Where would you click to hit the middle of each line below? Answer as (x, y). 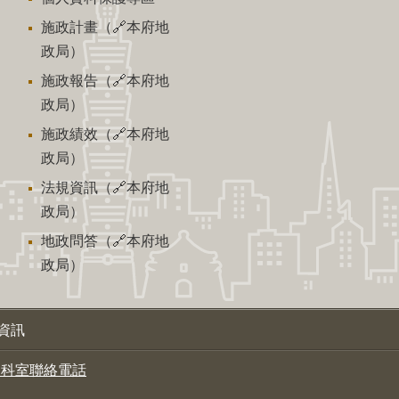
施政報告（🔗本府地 (105, 80)
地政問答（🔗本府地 (105, 240)
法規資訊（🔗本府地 (105, 187)
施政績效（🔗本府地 (105, 133)
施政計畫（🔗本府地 (105, 26)
